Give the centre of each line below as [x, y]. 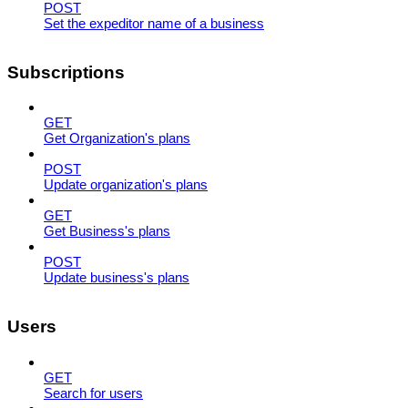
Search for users [93, 393]
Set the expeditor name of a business [154, 23]
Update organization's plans [126, 185]
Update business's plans [117, 278]
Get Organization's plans [117, 138]
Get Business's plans [107, 231]
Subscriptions [66, 72]
